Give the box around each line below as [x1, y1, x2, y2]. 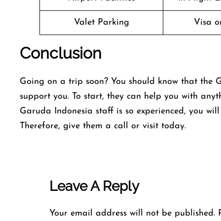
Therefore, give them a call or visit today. [20, 121, 189, 131]
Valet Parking [74, 18, 129, 27]
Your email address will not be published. [49, 209, 215, 218]
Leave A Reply [49, 178, 139, 194]
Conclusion [20, 44, 102, 62]
